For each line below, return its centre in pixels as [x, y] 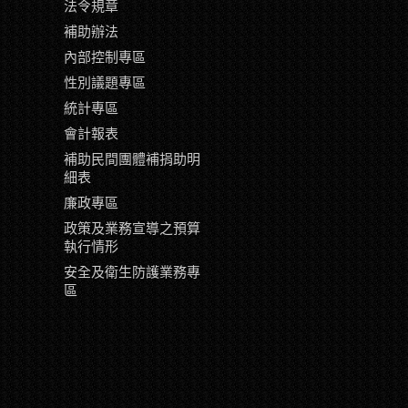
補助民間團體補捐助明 [132, 159]
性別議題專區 [104, 82]
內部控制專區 [104, 57]
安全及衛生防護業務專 [132, 272]
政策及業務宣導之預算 [132, 228]
